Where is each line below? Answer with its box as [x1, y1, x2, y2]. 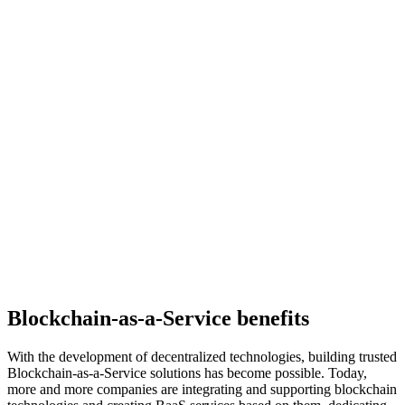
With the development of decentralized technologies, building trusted [7, 348, 397, 364]
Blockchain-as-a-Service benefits [7, 306, 309, 331]
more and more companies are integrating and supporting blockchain [7, 381, 397, 397]
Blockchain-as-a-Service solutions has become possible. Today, [7, 364, 367, 381]
